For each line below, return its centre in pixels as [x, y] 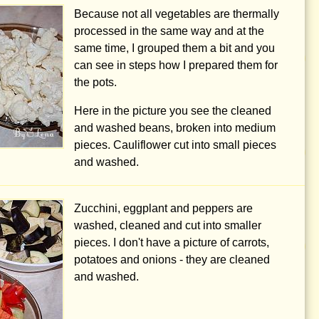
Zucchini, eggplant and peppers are [163, 209]
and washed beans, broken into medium [175, 128]
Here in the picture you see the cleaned [173, 111]
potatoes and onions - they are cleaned [172, 260]
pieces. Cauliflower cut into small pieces [175, 145]
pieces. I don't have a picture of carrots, [172, 243]
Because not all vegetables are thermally [177, 14]
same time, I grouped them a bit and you [174, 48]
